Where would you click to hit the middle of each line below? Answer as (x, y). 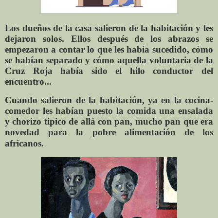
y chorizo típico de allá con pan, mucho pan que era (109, 122)
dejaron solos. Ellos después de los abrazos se (109, 39)
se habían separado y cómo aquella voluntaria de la (109, 60)
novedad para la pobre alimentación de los (109, 132)
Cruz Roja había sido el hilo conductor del (109, 71)
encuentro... (28, 82)
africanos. (24, 144)
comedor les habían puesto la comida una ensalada (109, 111)
